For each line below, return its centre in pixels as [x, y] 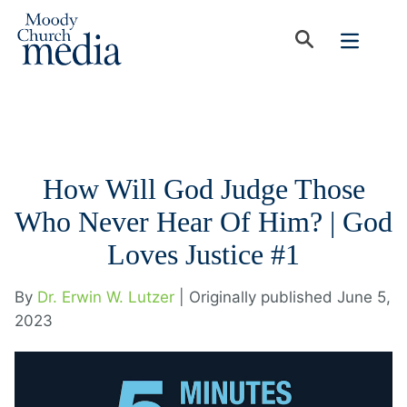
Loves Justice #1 [203, 254]
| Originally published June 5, [285, 297]
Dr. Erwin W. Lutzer [106, 297]
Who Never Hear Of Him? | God [203, 222]
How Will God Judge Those [203, 189]
